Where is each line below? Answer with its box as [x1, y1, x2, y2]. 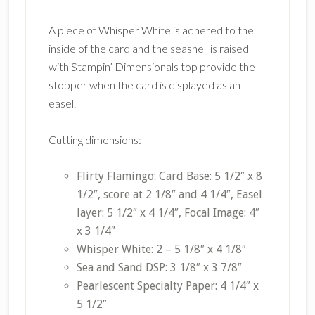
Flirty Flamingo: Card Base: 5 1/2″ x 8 [76, 169, 262, 183]
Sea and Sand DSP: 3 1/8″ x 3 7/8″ [76, 260, 242, 274]
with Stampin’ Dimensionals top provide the [48, 59, 255, 73]
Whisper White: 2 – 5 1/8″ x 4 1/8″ [76, 242, 246, 256]
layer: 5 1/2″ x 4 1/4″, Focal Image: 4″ [76, 205, 259, 219]
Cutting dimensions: [48, 132, 141, 146]
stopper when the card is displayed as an [48, 77, 240, 91]
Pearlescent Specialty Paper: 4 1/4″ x [76, 278, 259, 292]
